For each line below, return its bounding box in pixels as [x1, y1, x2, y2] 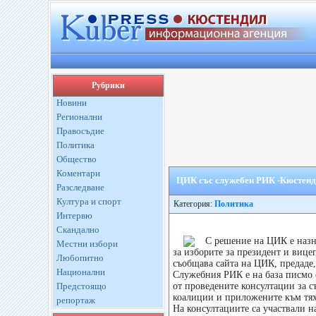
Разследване [56, 182, 104, 193]
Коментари [56, 168, 100, 178]
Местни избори [56, 238, 118, 249]
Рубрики [91, 80, 125, 90]
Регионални [56, 111, 102, 122]
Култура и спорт [56, 196, 121, 207]
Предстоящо [56, 281, 107, 291]
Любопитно [56, 253, 104, 263]
